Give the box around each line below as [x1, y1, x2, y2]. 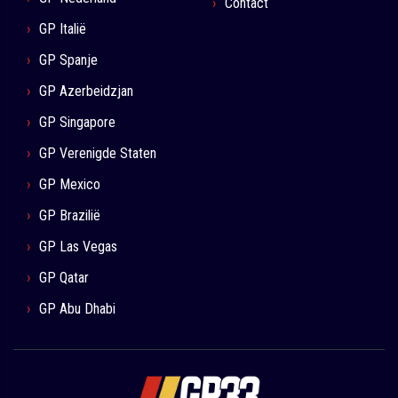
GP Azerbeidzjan [39, 83, 133, 100]
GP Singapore [39, 114, 115, 131]
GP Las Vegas [39, 238, 117, 256]
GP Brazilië [39, 207, 100, 225]
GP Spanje [39, 52, 98, 69]
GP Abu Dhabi [39, 300, 115, 318]
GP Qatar [39, 269, 89, 287]
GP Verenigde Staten [39, 145, 156, 163]
